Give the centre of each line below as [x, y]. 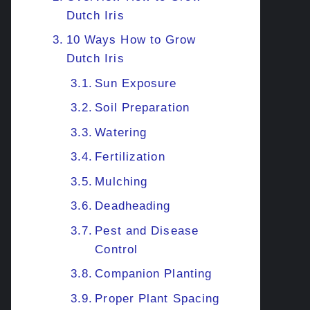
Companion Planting [154, 274]
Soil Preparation [142, 108]
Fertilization [130, 157]
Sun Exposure [136, 83]
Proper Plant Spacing [157, 298]
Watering [121, 132]
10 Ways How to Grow [131, 40]
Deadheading [133, 206]
